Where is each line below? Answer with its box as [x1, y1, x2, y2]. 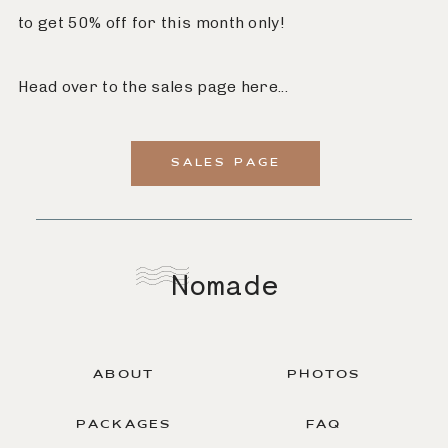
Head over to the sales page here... [18, 76, 288, 96]
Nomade [170, 266, 279, 303]
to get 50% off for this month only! [18, 12, 285, 32]
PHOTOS [287, 369, 361, 380]
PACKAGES [76, 420, 172, 431]
